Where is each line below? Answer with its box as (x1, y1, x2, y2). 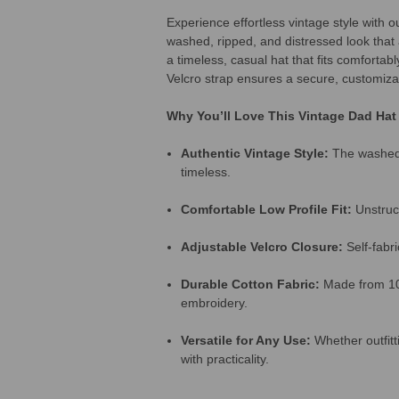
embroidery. (181, 295, 248, 310)
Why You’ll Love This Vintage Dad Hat (167, 108, 396, 123)
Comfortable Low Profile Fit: (181, 201, 353, 216)
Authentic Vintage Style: (181, 145, 330, 160)
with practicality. (181, 351, 270, 366)
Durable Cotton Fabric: (181, 276, 321, 291)
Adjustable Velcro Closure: (181, 239, 344, 254)
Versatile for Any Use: (181, 332, 312, 347)
